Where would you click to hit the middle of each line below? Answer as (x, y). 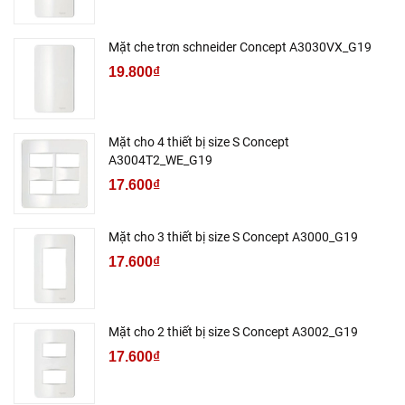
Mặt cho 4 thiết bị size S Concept (199, 142)
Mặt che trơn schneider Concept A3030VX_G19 (240, 47)
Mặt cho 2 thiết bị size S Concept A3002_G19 (233, 332)
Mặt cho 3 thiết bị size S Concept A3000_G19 (233, 237)
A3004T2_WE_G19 (160, 160)
